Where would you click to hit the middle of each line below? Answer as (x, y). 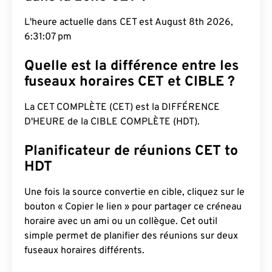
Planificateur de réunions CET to (131, 151)
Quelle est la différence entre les (131, 66)
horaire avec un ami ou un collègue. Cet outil (121, 222)
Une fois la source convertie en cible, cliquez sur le (134, 192)
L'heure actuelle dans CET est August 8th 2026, (129, 22)
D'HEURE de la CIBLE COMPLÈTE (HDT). (112, 122)
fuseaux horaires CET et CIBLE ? (130, 82)
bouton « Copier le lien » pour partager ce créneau (133, 207)
